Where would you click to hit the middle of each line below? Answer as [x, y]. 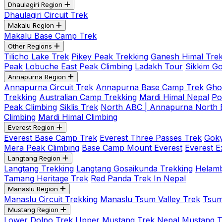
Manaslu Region [33, 189]
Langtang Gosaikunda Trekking [135, 168]
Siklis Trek [79, 107]
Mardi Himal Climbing [78, 117]
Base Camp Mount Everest [132, 148]
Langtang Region [34, 158]
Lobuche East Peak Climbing [79, 66]
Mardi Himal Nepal [174, 97]
